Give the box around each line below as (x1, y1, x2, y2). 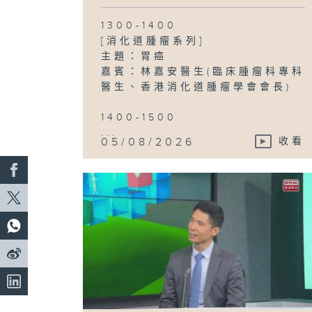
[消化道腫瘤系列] (101, 35, 205, 47)
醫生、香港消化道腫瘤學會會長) (101, 81, 292, 93)
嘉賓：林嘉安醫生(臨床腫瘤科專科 (101, 65, 306, 77)
